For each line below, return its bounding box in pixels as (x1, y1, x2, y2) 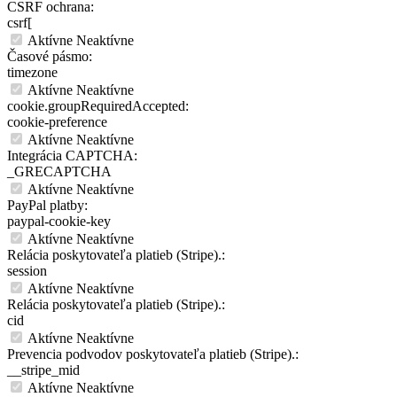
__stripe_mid (7, 362, 80, 378)
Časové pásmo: (7, 49, 92, 65)
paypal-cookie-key (7, 214, 111, 230)
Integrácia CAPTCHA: (7, 148, 137, 164)
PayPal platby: (7, 198, 88, 214)
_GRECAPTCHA (7, 164, 112, 180)
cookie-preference (7, 114, 107, 130)
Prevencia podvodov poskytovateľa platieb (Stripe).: (7, 346, 299, 362)
